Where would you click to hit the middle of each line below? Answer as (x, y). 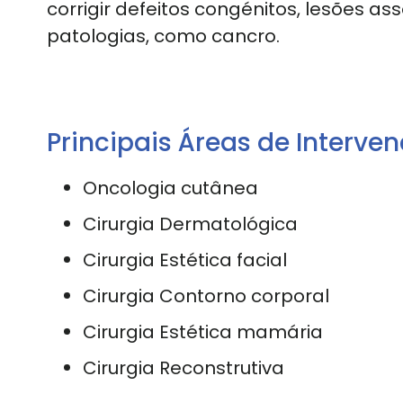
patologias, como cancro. (163, 36)
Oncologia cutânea (170, 188)
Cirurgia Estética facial (185, 260)
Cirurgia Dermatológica (190, 224)
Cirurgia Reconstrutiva (184, 367)
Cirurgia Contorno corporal (206, 296)
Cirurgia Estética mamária (203, 331)
